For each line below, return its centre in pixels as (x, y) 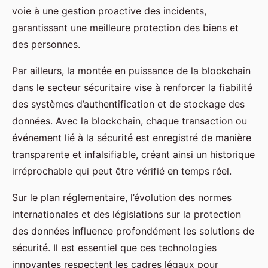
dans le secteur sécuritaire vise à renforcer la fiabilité (132, 87)
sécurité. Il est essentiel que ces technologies (114, 247)
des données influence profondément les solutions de (133, 231)
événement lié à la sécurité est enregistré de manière (132, 137)
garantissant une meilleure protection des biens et (125, 27)
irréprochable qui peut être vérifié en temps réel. (122, 171)
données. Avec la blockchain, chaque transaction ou (130, 121)
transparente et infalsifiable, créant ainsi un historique (133, 154)
